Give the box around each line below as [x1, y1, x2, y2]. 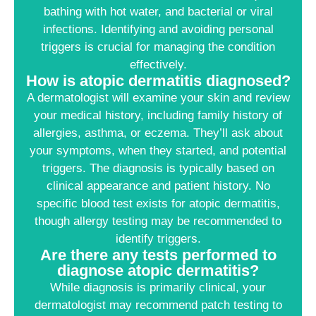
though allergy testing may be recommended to [35, 214, 281, 229]
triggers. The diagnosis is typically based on [42, 162, 274, 176]
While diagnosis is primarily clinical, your [50, 281, 266, 295]
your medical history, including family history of [34, 109, 282, 123]
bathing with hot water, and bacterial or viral [43, 5, 273, 19]
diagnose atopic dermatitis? [57, 262, 259, 280]
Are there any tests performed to [39, 246, 276, 265]
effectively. [129, 58, 187, 72]
